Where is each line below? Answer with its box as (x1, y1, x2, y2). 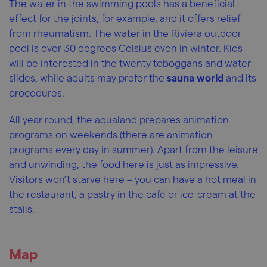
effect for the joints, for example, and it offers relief (9, 12, 241, 24)
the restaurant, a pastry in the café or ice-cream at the (9, 188, 256, 200)
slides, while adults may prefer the (9, 72, 167, 83)
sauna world (167, 72, 223, 83)
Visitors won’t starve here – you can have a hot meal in (9, 173, 256, 185)
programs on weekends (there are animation (9, 128, 213, 140)
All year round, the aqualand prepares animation (9, 113, 229, 125)
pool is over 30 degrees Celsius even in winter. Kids (9, 42, 243, 54)
